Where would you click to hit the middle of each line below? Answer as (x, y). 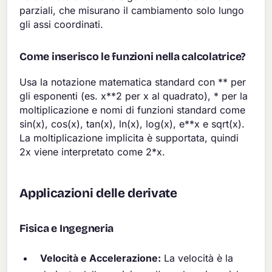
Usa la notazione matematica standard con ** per (133, 82)
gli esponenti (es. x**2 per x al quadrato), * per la (134, 96)
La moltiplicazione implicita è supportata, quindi (129, 138)
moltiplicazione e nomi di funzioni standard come (133, 110)
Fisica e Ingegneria (67, 228)
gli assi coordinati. (62, 24)
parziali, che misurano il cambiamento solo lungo (132, 10)
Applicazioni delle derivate (98, 193)
